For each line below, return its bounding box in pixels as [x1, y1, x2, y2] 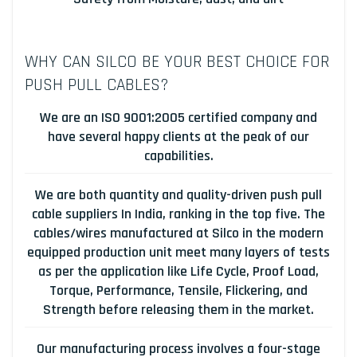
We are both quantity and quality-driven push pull [35, 186, 322, 205]
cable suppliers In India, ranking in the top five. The [32, 205, 325, 224]
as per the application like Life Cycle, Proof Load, [38, 262, 319, 281]
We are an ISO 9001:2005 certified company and [40, 108, 317, 127]
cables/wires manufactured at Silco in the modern [33, 224, 324, 243]
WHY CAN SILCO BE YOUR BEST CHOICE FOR [25, 51, 329, 73]
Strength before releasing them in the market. [43, 300, 314, 320]
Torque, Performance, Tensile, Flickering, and [49, 281, 308, 300]
